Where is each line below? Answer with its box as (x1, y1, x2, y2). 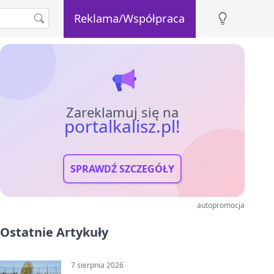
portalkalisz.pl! (64, 114, 180, 138)
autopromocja (197, 200, 245, 210)
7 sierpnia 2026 (71, 260, 124, 270)
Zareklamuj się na (66, 103, 179, 121)
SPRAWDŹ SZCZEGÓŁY (70, 162, 174, 176)
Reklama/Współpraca (74, 10, 185, 26)
